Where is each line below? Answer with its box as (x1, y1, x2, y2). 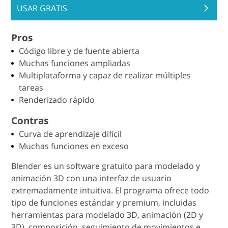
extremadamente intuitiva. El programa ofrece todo (11, 185, 210, 196)
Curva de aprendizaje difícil (19, 128, 122, 140)
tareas (19, 82, 44, 94)
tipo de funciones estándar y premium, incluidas (11, 197, 197, 209)
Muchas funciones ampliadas (19, 58, 131, 69)
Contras (11, 114, 49, 128)
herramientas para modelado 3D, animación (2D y (11, 209, 204, 221)
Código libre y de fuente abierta (19, 45, 140, 57)
